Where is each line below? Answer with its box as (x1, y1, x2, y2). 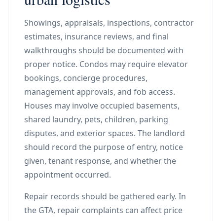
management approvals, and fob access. (24, 86, 175, 97)
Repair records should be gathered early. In (24, 191, 186, 202)
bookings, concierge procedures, (24, 73, 147, 83)
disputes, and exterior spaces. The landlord (24, 128, 185, 139)
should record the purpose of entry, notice (24, 142, 183, 152)
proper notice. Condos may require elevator (24, 59, 188, 70)
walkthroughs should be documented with (24, 45, 184, 56)
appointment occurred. (24, 169, 111, 180)
